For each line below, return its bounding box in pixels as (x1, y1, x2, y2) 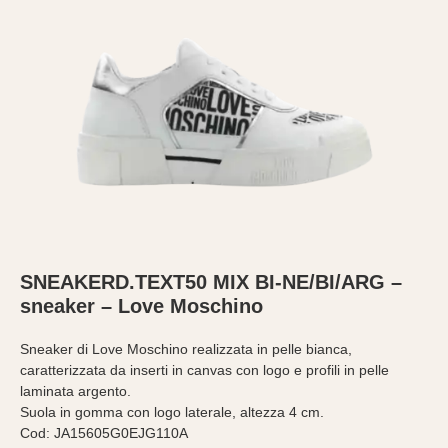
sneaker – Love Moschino (20, 295, 263, 317)
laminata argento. (20, 383, 131, 399)
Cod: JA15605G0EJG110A (20, 425, 188, 441)
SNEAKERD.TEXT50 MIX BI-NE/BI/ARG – (20, 271, 402, 293)
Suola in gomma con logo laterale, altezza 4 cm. (20, 404, 324, 420)
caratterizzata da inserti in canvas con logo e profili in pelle (20, 362, 389, 378)
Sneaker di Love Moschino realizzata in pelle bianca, (20, 341, 352, 357)
